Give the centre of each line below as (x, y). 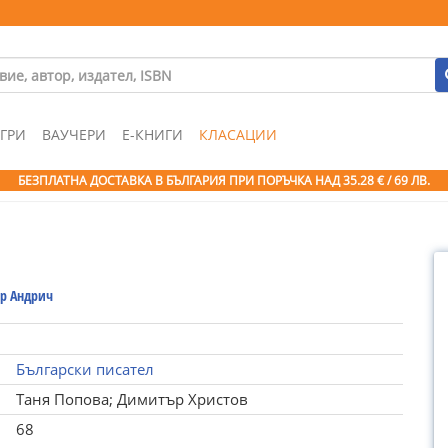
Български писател (84, 369)
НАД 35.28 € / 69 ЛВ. (372, 180)
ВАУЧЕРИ (74, 134)
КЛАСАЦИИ (238, 134)
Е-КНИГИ (152, 134)
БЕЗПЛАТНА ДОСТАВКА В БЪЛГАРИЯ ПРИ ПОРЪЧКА (166, 180)
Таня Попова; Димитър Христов (131, 399)
